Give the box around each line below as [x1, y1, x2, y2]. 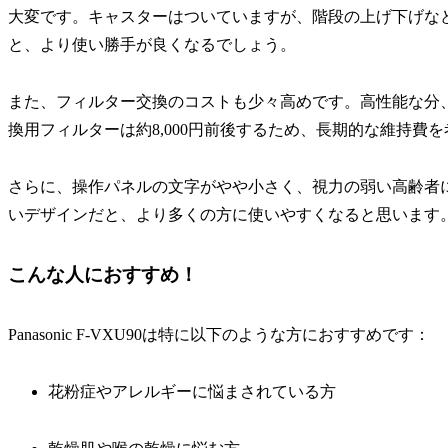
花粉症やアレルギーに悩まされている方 [48, 382, 336, 400]
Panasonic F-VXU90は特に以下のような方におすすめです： [8, 326, 430, 344]
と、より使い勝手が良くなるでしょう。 [8, 36, 296, 54]
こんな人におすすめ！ [8, 263, 198, 285]
